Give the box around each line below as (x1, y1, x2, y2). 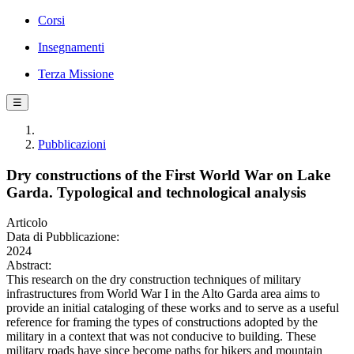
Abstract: (6, 258, 51, 273)
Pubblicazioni (38, 137, 106, 151)
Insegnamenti (38, 40, 104, 54)
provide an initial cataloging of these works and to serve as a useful (6, 301, 339, 315)
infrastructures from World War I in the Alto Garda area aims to (6, 287, 320, 301)
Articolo (6, 216, 47, 230)
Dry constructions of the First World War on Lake (6, 166, 330, 183)
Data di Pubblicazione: (6, 230, 119, 244)
